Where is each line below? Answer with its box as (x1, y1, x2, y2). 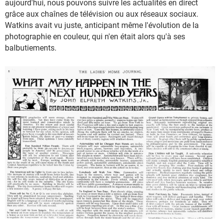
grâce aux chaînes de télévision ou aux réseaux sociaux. (5, 9, 198, 19)
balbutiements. (5, 43, 56, 53)
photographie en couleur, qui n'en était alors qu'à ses (5, 32, 185, 41)
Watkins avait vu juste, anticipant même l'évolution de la (5, 21, 199, 30)
